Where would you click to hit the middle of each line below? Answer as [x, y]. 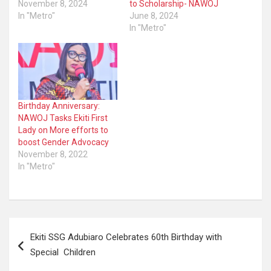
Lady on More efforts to [63, 130]
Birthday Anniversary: [59, 106]
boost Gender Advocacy [64, 142]
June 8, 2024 [154, 16]
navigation [44, 246]
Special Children [63, 252]
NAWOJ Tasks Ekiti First [63, 118]
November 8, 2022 [53, 154]
